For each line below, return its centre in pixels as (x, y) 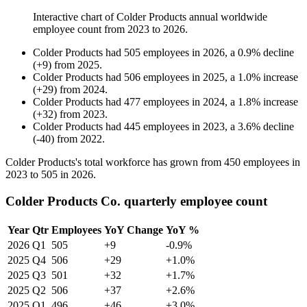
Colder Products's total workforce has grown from (115, 162)
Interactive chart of (75, 17)
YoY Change (134, 230)
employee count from (80, 29)
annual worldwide (227, 17)
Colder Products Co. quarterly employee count (136, 201)
